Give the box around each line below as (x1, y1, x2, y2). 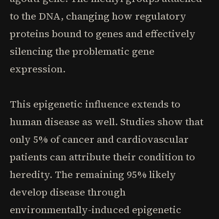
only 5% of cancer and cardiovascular (10, 132, 189, 146)
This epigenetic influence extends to (10, 97, 180, 111)
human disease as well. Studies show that (10, 115, 203, 129)
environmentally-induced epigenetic (10, 203, 181, 217)
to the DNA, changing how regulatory (10, 9, 186, 23)
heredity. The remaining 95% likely (10, 168, 176, 181)
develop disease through (10, 185, 126, 199)
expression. (10, 62, 66, 76)
